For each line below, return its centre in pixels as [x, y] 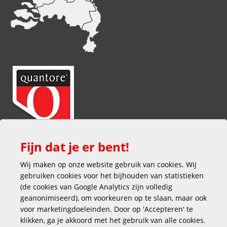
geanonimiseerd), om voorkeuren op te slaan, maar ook [113, 198]
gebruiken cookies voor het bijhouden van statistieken [112, 176]
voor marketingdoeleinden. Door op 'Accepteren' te [107, 209]
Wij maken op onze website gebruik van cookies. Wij [108, 164]
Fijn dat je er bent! [75, 147]
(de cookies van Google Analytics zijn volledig [96, 187]
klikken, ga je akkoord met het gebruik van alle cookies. [113, 220]
